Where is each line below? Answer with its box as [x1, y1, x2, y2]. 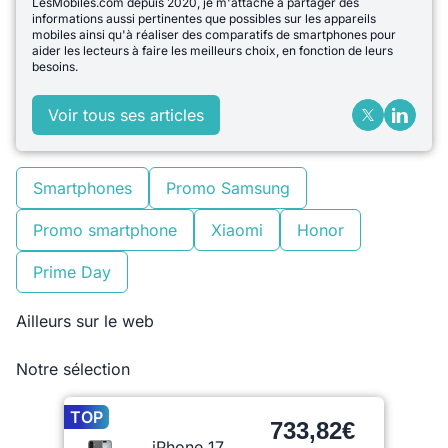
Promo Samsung [166, 177, 290, 198]
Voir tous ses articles [48, 104, 204, 125]
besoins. [32, 58, 78, 74]
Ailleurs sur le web [16, 310, 154, 331]
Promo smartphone [33, 219, 177, 240]
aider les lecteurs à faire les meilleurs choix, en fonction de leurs [32, 42, 393, 58]
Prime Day [33, 261, 111, 282]
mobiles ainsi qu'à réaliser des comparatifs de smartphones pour [32, 26, 396, 42]
